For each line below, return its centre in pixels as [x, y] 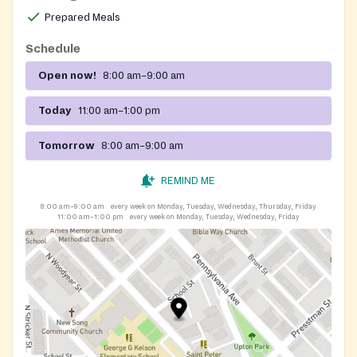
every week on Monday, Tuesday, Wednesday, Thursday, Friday [214, 206]
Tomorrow [67, 145]
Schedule [53, 48]
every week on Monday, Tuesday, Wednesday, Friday [215, 216]
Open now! [67, 75]
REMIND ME [188, 180]
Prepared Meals [82, 17]
